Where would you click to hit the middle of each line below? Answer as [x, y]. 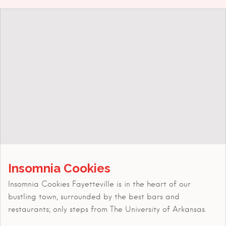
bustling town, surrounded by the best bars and [94, 196]
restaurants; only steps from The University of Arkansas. [107, 209]
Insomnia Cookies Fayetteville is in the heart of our [99, 184]
